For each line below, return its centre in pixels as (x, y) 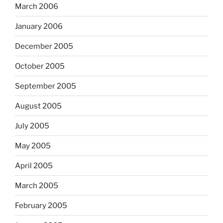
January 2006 (39, 26)
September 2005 (46, 86)
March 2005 (37, 185)
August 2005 (38, 106)
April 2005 (34, 166)
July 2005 (32, 126)
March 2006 (37, 6)
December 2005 (44, 46)
